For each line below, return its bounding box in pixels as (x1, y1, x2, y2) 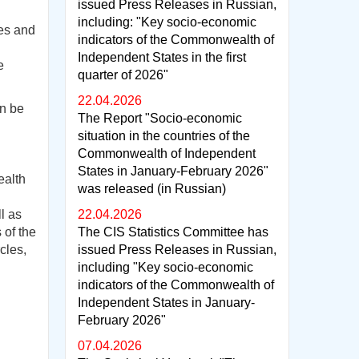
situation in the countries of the (78, 129, 250, 143)
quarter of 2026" (78, 68, 168, 82)
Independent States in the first (78, 50, 246, 64)
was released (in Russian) (78, 182, 226, 196)
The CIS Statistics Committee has (78, 225, 268, 239)
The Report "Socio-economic (78, 111, 242, 125)
